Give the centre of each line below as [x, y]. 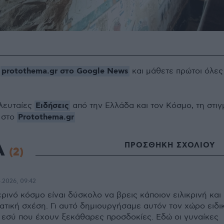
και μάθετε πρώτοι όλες [176, 71]
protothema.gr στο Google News [65, 71]
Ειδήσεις [52, 106]
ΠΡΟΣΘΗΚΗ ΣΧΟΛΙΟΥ [170, 145]
